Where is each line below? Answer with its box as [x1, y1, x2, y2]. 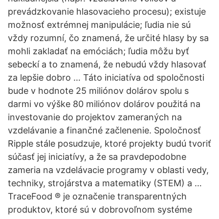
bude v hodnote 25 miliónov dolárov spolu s [8, 86, 189, 96]
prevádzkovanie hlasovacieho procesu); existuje [8, 6, 206, 17]
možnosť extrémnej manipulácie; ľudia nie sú [8, 20, 191, 30]
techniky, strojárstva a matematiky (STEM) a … [8, 178, 202, 188]
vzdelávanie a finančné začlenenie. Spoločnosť [8, 125, 201, 135]
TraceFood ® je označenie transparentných [8, 191, 187, 201]
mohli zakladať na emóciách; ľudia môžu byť [8, 46, 189, 56]
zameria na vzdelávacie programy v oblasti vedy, [8, 165, 209, 175]
